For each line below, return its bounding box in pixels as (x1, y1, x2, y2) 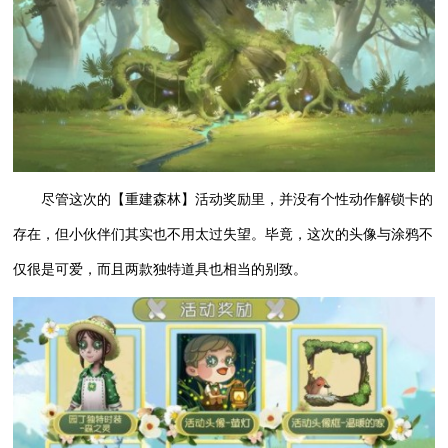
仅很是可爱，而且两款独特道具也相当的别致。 (13, 262, 308, 278)
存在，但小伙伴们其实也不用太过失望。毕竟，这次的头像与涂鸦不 (13, 227, 434, 243)
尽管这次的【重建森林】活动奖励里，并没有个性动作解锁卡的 (41, 192, 434, 208)
